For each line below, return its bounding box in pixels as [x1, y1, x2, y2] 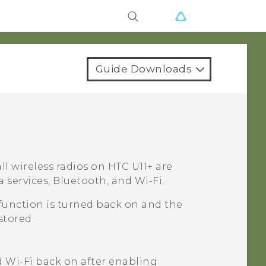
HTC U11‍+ [107, 161, 153, 173]
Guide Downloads [95, 63, 192, 75]
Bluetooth [53, 175, 107, 187]
